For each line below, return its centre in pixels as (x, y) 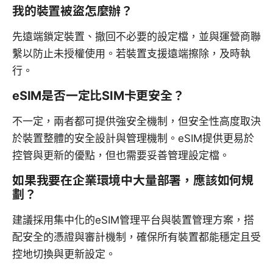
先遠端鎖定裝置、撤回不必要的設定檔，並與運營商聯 (136, 37)
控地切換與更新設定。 (64, 254)
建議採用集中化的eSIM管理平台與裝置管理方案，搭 (133, 220)
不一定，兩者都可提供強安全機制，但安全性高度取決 (136, 122)
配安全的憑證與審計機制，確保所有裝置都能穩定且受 (136, 237)
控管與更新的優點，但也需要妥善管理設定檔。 (121, 156)
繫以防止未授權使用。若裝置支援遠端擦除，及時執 (131, 54)
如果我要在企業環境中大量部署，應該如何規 (133, 181)
